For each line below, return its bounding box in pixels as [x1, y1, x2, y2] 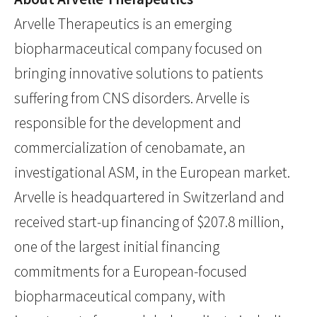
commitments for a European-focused [14, 262, 247, 282]
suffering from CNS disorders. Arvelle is [14, 88, 250, 108]
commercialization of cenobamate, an [14, 138, 246, 158]
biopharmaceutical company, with [14, 287, 226, 306]
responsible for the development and [14, 113, 241, 133]
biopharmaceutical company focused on [14, 39, 263, 59]
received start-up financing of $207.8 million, [14, 212, 284, 232]
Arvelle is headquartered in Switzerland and [14, 188, 284, 207]
